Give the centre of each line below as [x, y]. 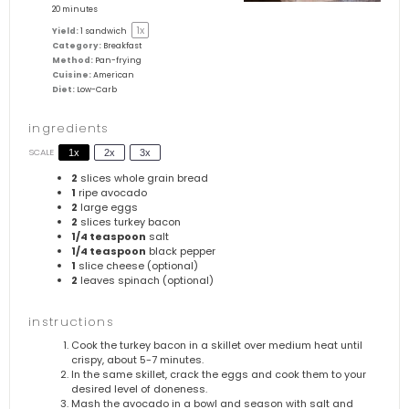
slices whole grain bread [142, 178]
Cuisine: [72, 74]
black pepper [180, 251]
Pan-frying [119, 60]
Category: [77, 45]
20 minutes [75, 9]
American [114, 74]
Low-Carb [97, 89]
